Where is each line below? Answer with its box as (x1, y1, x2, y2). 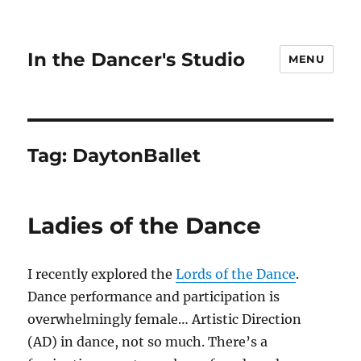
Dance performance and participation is (27, 288, 280, 305)
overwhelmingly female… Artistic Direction (27, 311, 302, 327)
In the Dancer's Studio (27, 48, 246, 71)
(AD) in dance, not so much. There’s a (27, 334, 268, 350)
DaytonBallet (73, 144, 201, 167)
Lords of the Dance (176, 266, 297, 282)
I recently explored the (27, 266, 176, 282)
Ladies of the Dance (27, 212, 262, 239)
